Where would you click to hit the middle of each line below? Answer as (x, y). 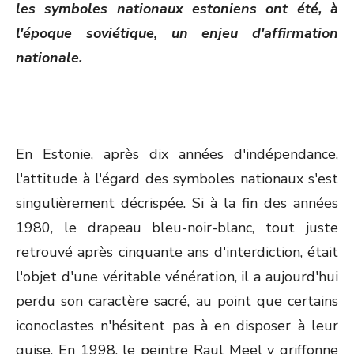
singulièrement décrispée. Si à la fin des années (177, 203)
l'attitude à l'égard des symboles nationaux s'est (177, 179)
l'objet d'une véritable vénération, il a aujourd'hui (177, 277)
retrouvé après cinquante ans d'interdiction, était (177, 252)
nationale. (49, 58)
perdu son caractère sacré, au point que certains (177, 301)
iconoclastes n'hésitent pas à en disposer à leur (177, 326)
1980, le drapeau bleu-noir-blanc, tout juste (177, 228)
